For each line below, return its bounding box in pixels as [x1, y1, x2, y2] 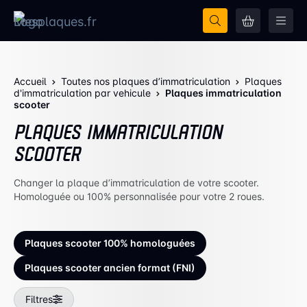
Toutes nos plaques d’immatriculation [61, 75, 230, 87]
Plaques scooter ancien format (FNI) [25, 262, 195, 273]
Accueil [14, 75, 47, 87]
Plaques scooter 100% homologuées [25, 237, 195, 249]
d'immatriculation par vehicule [14, 87, 151, 99]
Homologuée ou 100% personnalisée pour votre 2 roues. [14, 191, 265, 202]
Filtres [25, 293, 53, 305]
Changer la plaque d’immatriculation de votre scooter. [14, 177, 259, 188]
